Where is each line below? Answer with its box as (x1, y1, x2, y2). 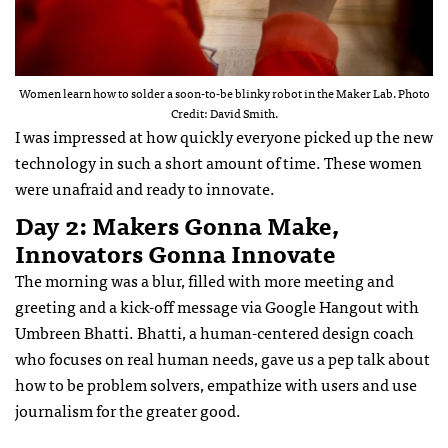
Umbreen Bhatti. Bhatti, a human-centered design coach (15, 319, 414, 346)
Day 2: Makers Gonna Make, (15, 205, 339, 245)
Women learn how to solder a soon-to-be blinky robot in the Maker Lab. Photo (18, 83, 430, 104)
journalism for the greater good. (15, 397, 241, 424)
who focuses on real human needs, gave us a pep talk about (15, 345, 430, 372)
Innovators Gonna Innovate (15, 233, 336, 273)
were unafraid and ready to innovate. (15, 175, 275, 202)
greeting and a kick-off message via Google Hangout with (15, 293, 419, 320)
